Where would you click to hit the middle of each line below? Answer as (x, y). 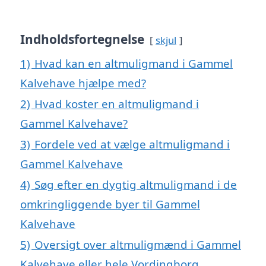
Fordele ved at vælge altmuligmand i (132, 144)
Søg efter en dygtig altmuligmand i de (136, 185)
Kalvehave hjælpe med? (83, 83)
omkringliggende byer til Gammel (110, 204)
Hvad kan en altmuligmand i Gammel (134, 64)
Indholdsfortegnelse (82, 39)
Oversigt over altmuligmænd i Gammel (138, 245)
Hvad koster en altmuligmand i (117, 104)
